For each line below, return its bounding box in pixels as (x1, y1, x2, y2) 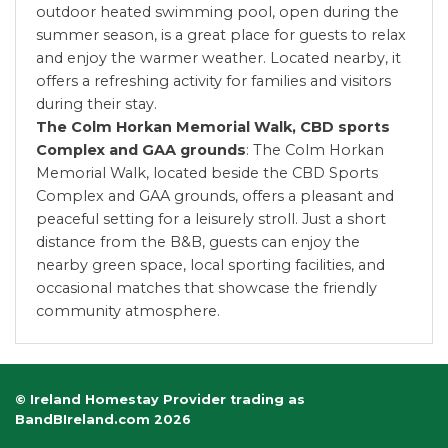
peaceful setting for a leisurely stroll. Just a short (36, 210, 386, 229)
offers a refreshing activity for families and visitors (36, 72, 391, 91)
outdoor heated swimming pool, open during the (36, 3, 399, 22)
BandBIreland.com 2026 (15, 412, 191, 428)
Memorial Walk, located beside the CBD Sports (36, 164, 378, 183)
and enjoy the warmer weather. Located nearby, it (36, 49, 401, 68)
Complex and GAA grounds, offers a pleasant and (36, 187, 394, 206)
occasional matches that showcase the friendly (36, 279, 377, 298)
